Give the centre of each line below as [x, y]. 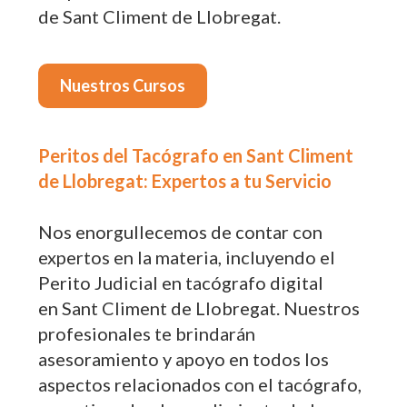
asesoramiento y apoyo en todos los [184, 359]
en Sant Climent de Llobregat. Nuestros [199, 308]
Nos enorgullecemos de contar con [181, 232]
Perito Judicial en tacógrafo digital [181, 283]
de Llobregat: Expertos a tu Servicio [185, 181]
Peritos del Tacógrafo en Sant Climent [196, 155]
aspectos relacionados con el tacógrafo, [200, 384]
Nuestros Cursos [123, 85]
